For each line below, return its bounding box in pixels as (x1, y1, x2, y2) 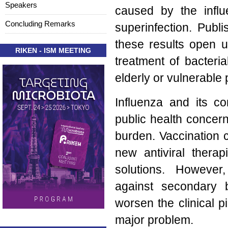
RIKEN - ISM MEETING (15, 46, 91, 54)
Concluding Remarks (5, 19, 75, 28)
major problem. (115, 213, 194, 226)
